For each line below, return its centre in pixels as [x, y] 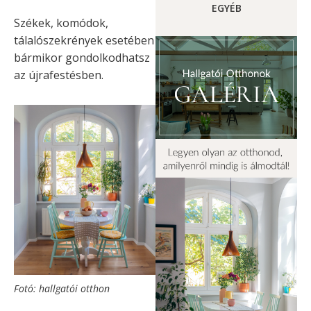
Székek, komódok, [61, 23]
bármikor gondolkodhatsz [82, 57]
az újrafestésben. [59, 75]
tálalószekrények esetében [84, 40]
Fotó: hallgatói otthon [62, 289]
